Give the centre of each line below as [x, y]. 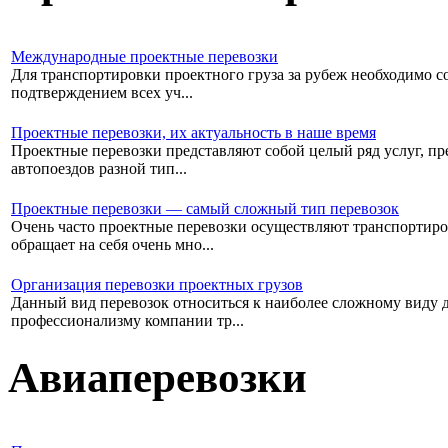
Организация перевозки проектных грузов [157, 285]
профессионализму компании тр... [127, 321]
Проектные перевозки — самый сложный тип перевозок [205, 209]
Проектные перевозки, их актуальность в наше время [193, 133]
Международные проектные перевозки [144, 57]
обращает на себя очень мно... [112, 245]
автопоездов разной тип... [99, 169]
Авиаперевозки [157, 377]
